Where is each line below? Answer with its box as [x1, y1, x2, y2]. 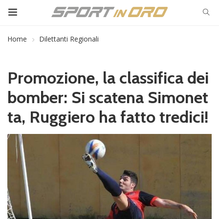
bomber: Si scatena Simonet [7, 87, 208, 108]
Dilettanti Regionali [39, 34, 99, 44]
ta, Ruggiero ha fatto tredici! [7, 107, 208, 127]
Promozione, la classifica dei [7, 67, 209, 88]
